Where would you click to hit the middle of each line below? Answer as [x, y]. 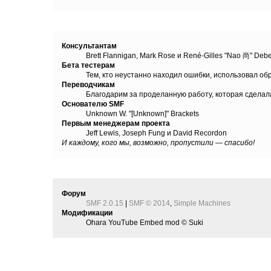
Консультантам [90, 46]
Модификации [87, 213]
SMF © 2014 [150, 203]
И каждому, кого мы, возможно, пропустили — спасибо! [158, 143]
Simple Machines [202, 203]
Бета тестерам [89, 66]
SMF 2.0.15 [105, 203]
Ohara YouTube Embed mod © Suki [145, 222]
